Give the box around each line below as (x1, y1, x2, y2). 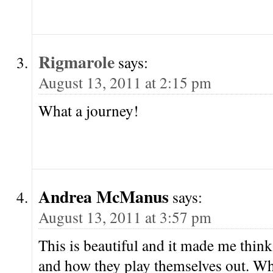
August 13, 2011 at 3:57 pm (38, 207, 211, 228)
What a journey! (38, 100, 138, 121)
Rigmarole (38, 49, 115, 74)
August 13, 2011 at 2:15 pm (38, 72, 211, 93)
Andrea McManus (38, 184, 169, 209)
